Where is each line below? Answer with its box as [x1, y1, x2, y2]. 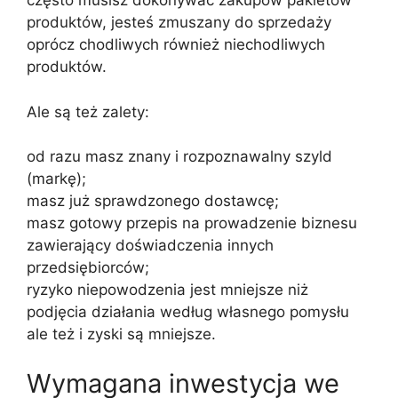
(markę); [27, 170, 86, 188]
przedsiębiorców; [27, 259, 149, 277]
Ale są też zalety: [27, 102, 149, 121]
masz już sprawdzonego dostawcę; [27, 192, 279, 211]
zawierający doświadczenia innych [27, 236, 274, 255]
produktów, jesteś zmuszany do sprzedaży [27, 13, 331, 32]
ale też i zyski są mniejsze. [27, 325, 216, 344]
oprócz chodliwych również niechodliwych [27, 36, 325, 54]
